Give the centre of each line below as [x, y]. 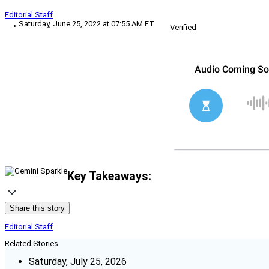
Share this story [37, 208]
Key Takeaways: [109, 176]
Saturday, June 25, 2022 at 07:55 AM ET [86, 24]
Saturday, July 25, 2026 [78, 262]
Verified [183, 28]
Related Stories [32, 244]
